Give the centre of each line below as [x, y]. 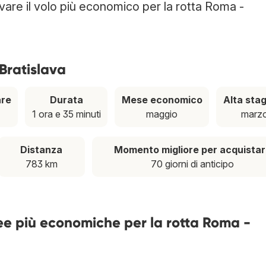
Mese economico [162, 100]
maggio [162, 114]
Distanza [42, 150]
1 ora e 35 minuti [66, 114]
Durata [66, 100]
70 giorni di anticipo [193, 164]
